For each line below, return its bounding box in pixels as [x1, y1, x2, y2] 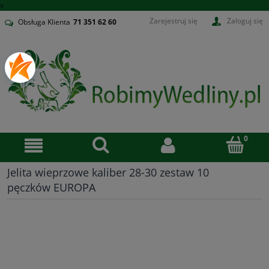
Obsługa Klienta [18, 17, 70, 28]
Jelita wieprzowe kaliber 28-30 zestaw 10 [7, 165, 209, 180]
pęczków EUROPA [7, 180, 95, 195]
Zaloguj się [227, 15, 263, 26]
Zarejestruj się [150, 15, 198, 26]
